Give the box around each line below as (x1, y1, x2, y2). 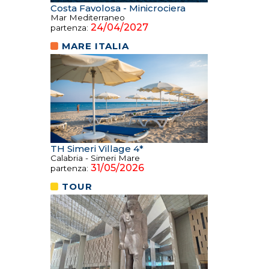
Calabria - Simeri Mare (50, 153, 140, 163)
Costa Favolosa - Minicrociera (50, 2, 186, 14)
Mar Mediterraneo (50, 12, 125, 22)
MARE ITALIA (61, 40, 129, 52)
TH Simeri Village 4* (50, 142, 144, 154)
